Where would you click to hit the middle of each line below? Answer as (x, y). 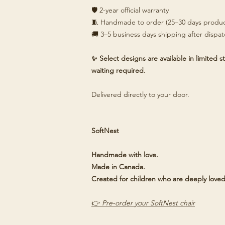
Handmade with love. (125, 155)
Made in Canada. (118, 167)
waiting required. (119, 70)
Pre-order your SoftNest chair (147, 203)
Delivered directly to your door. (140, 94)
